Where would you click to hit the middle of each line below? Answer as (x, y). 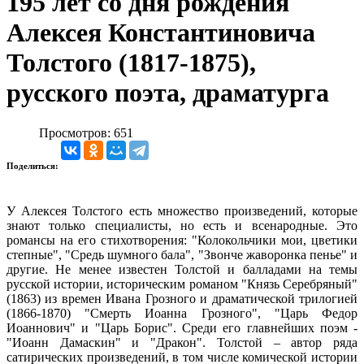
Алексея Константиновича (161, 33)
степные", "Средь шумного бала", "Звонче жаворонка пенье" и (182, 254)
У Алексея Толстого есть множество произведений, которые (182, 210)
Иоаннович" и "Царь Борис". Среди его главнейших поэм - (182, 327)
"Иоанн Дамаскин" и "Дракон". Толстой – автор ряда (182, 342)
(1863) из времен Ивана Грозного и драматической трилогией (182, 298)
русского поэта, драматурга (168, 93)
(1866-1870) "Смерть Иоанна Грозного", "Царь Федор (182, 313)
